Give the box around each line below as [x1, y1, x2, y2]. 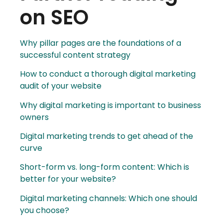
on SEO [20, 3, 89, 31]
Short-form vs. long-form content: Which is [20, 161, 189, 173]
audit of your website [20, 80, 102, 92]
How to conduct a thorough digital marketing [20, 68, 196, 80]
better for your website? [20, 173, 116, 185]
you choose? [20, 204, 69, 216]
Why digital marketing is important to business [20, 99, 201, 111]
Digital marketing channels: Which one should [20, 192, 197, 204]
